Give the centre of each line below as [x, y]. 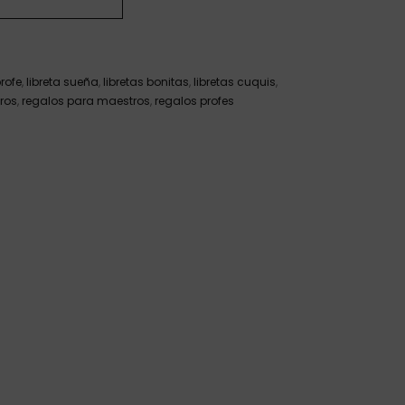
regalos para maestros [86, 101]
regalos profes [194, 101]
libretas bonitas [146, 82]
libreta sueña [62, 82]
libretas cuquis [235, 82]
